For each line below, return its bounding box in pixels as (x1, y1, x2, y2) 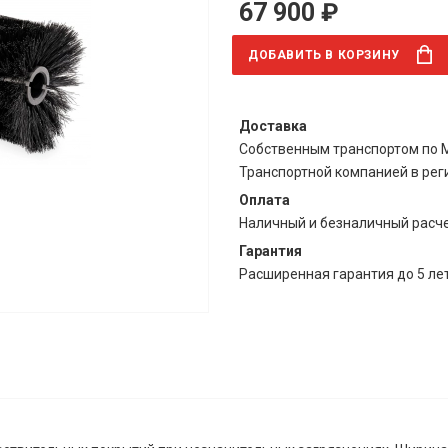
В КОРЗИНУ (325, 48, 400, 63)
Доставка (239, 118, 307, 135)
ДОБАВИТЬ (248, 48, 326, 63)
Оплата (239, 192, 290, 209)
